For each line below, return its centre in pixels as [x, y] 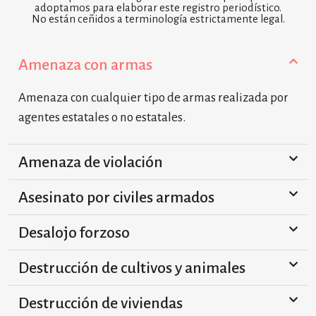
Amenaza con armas [85, 65]
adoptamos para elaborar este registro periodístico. [158, 8]
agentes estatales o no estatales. [102, 117]
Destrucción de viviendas [101, 303]
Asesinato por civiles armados [116, 197]
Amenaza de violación [91, 162]
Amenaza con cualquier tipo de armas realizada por [153, 98]
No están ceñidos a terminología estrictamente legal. [158, 19]
